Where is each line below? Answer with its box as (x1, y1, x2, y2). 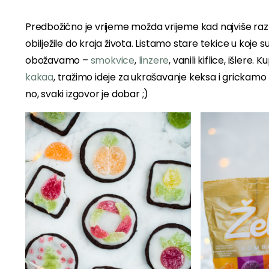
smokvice (90, 53, 135, 67)
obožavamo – (25, 53, 91, 67)
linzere (138, 53, 169, 67)
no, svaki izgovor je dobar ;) (25, 87, 149, 101)
